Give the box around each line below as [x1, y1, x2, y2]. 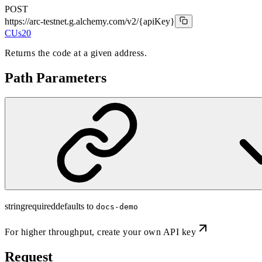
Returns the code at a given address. [5, 47, 147, 58]
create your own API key [97, 227, 196, 237]
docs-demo [96, 202, 138, 212]
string [5, 201, 25, 212]
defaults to [56, 201, 94, 212]
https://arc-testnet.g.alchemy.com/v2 [5, 16, 136, 26]
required [25, 201, 56, 212]
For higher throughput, [5, 227, 98, 237]
